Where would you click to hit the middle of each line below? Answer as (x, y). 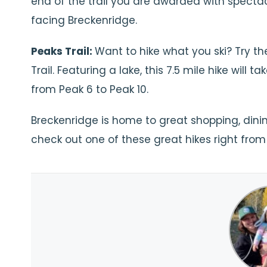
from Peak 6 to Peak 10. (90, 89)
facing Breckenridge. (84, 20)
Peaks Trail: (63, 51)
